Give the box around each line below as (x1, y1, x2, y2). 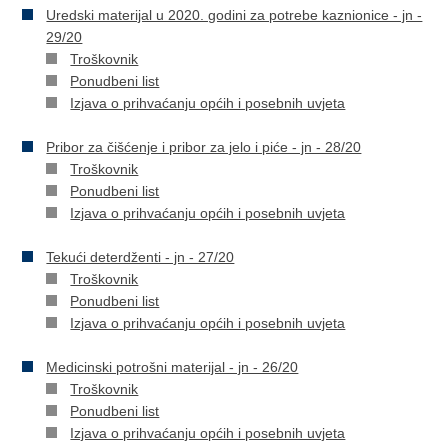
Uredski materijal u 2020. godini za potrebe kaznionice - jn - (46, 7, 423, 23)
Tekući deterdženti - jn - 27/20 (46, 249, 235, 265)
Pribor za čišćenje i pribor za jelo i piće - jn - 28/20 (46, 139, 362, 155)
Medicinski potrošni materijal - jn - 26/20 (46, 359, 299, 375)
